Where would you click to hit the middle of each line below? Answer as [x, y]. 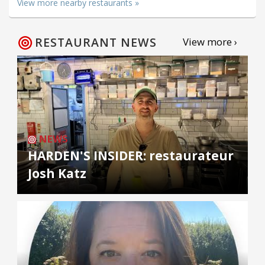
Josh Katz [57, 174]
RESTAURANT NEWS [96, 43]
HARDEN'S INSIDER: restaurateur [131, 156]
